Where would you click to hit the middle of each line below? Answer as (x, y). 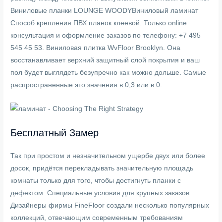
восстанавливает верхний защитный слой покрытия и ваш (105, 60)
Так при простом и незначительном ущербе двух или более (108, 156)
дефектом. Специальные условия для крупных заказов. (101, 193)
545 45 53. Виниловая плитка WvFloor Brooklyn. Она (96, 48)
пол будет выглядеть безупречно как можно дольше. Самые (109, 73)
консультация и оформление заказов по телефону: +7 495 (106, 36)
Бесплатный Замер (55, 133)
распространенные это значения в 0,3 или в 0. (86, 85)
